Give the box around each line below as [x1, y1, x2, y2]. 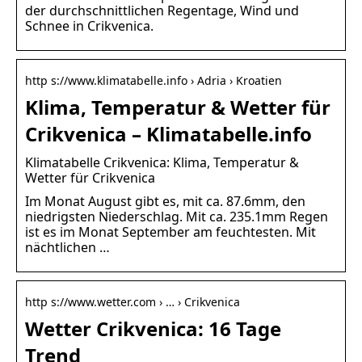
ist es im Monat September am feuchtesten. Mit [25, 222, 316, 241]
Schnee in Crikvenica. [25, 16, 154, 35]
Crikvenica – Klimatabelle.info [25, 120, 312, 147]
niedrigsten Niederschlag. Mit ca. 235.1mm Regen [25, 207, 328, 225]
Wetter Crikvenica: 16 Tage [25, 314, 281, 342]
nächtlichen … [25, 238, 110, 256]
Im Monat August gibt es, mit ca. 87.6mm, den [25, 192, 305, 210]
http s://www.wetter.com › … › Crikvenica [25, 293, 240, 309]
